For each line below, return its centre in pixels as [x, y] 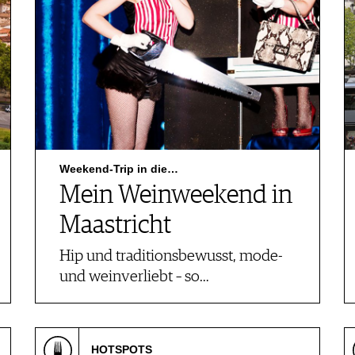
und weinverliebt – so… [134, 277]
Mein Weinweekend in [176, 196]
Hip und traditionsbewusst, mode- [171, 256]
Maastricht [115, 226]
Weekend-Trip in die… [119, 169]
